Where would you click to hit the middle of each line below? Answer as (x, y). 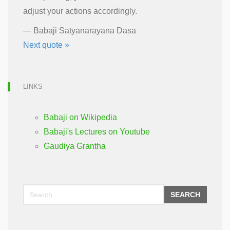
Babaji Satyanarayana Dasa (85, 30)
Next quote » (46, 45)
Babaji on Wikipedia (80, 117)
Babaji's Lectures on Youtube (97, 131)
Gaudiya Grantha (75, 146)
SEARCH (185, 194)
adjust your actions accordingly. (80, 11)
